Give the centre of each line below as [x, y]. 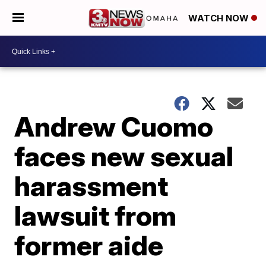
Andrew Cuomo [114, 126]
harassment [91, 186]
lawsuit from [96, 216]
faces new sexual [124, 156]
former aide [89, 245]
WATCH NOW [220, 18]
